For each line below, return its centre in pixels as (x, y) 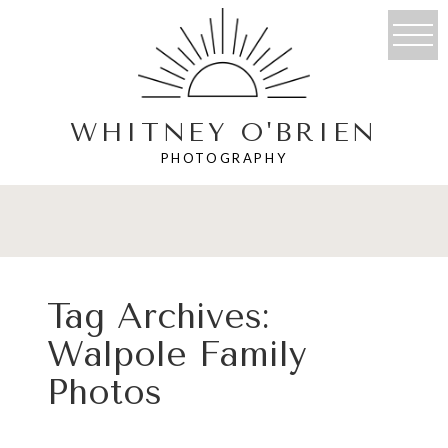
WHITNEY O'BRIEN (224, 132)
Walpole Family (176, 355)
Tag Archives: (157, 317)
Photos (104, 393)
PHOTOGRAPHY (224, 157)
